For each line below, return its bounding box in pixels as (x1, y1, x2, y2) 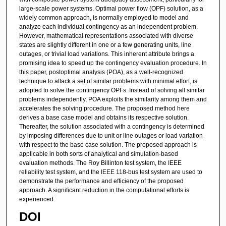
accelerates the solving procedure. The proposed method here (19, 104, 190, 112)
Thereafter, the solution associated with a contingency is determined (19, 123, 204, 130)
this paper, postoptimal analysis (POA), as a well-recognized (19, 68, 183, 76)
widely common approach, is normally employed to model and (19, 14, 189, 21)
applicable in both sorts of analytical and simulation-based (19, 150, 178, 157)
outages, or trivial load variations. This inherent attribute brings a (19, 50, 194, 58)
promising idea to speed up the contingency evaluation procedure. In (19, 59, 207, 67)
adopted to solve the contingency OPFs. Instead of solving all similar (19, 86, 205, 94)
